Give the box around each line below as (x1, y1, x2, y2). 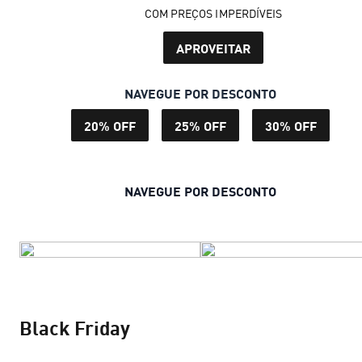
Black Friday (19, 314, 130, 339)
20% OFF (84, 117, 136, 133)
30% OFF (265, 117, 317, 133)
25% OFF (175, 117, 226, 133)
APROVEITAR (176, 40, 250, 56)
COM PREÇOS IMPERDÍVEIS (145, 6, 282, 20)
